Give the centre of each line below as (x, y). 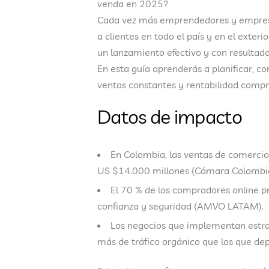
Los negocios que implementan (179, 225)
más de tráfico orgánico (149, 242)
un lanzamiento (132, 53)
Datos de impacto (170, 117)
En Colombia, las (147, 155)
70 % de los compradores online (190, 190)
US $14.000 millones (143, 171)
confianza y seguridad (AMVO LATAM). (180, 206)
